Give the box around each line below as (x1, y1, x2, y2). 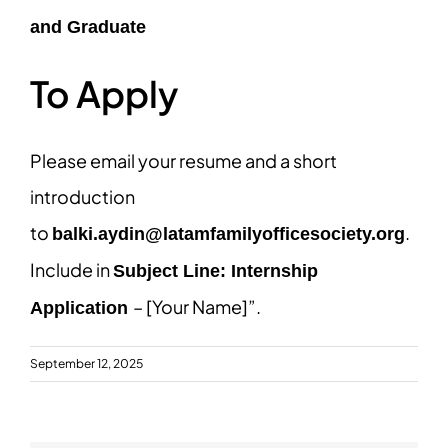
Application (30, 298, 133, 319)
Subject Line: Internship (113, 261, 318, 282)
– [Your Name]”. (133, 295, 264, 319)
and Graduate (30, 17, 146, 37)
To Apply (30, 71, 178, 117)
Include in (30, 258, 113, 282)
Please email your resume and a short (30, 149, 337, 173)
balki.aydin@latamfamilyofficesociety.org (52, 224, 405, 245)
